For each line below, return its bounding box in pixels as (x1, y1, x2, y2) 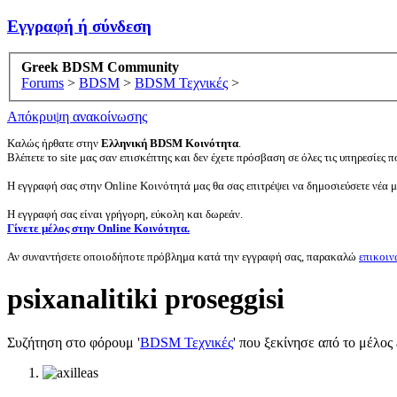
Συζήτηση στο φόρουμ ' (7, 334, 140, 350)
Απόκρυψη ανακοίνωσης (7, 109, 147, 125)
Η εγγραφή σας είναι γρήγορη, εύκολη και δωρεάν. (7, 207, 243, 222)
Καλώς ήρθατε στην (7, 136, 101, 151)
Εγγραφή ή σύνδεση (7, 16, 152, 35)
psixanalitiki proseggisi (7, 283, 284, 315)
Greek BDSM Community (21, 59, 179, 75)
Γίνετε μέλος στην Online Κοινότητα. (7, 222, 190, 236)
